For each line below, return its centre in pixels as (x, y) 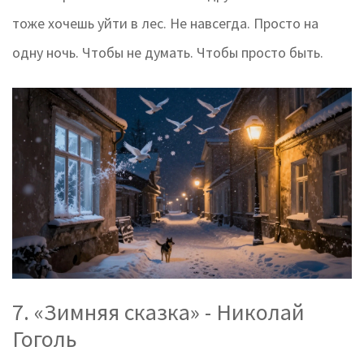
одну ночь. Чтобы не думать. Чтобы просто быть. (168, 53)
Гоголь (45, 339)
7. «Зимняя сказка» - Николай (158, 312)
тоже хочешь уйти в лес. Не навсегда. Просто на (165, 24)
